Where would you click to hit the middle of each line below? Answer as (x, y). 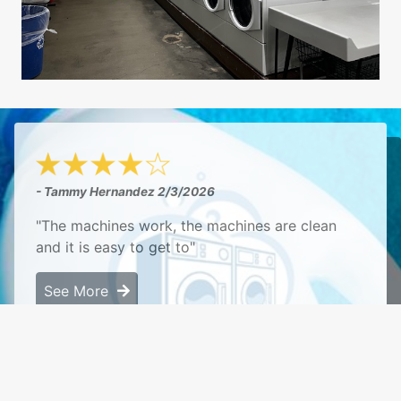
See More (81, 290)
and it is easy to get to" (115, 247)
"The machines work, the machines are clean (186, 225)
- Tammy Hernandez (97, 191)
